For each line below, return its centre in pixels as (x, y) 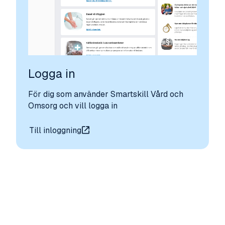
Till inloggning (55, 130)
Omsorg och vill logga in (74, 106)
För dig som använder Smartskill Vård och (105, 94)
